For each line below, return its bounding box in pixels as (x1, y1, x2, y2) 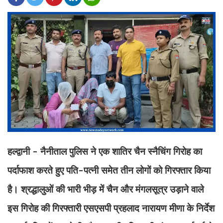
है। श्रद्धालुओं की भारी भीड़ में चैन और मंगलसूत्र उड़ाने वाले (7, 183, 204, 195)
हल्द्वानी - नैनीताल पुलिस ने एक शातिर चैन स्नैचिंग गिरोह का (7, 145, 202, 157)
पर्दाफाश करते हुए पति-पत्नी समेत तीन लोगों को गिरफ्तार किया (7, 164, 211, 176)
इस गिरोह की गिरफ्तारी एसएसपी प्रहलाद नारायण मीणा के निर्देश (7, 202, 215, 214)
